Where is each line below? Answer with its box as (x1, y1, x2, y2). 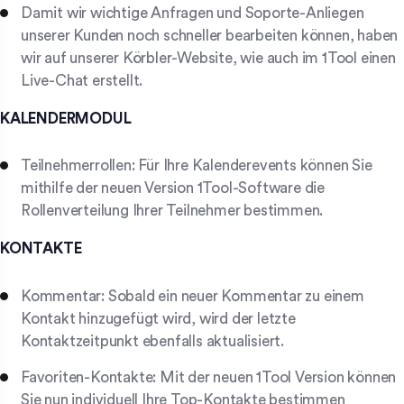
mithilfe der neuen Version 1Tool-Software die (21, 180, 325, 197)
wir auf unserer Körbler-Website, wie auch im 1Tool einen (21, 50, 396, 66)
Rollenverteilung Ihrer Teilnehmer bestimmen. (21, 203, 324, 219)
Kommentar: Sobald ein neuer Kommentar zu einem (21, 288, 364, 304)
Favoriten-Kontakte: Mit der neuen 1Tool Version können (21, 369, 397, 385)
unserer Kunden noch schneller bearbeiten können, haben (21, 27, 399, 43)
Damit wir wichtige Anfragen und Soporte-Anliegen (21, 5, 364, 21)
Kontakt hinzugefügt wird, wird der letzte (21, 310, 296, 326)
